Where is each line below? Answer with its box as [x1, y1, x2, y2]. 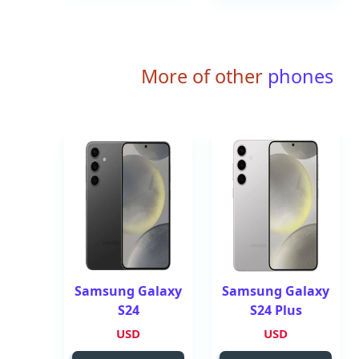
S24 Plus [249, 301, 302, 319]
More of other [141, 63, 263, 89]
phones [263, 63, 333, 89]
